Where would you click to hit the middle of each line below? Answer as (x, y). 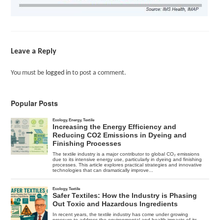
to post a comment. (99, 73)
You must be (28, 73)
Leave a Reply (34, 52)
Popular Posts (35, 103)
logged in (58, 73)
